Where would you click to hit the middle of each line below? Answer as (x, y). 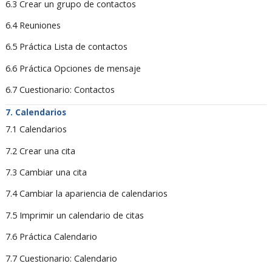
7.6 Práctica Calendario (51, 237)
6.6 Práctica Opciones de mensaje (73, 68)
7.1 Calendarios (36, 129)
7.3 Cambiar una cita (46, 172)
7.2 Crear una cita (40, 151)
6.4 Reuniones (33, 25)
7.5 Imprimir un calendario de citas (74, 215)
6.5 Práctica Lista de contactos (66, 47)
